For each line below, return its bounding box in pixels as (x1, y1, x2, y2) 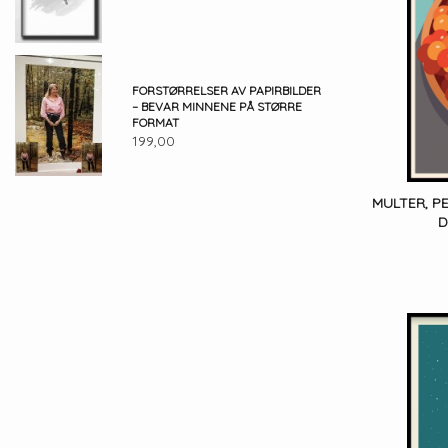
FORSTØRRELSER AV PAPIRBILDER (131, 82, 321, 98)
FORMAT (131, 114, 179, 130)
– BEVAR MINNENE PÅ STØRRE (131, 98, 302, 114)
